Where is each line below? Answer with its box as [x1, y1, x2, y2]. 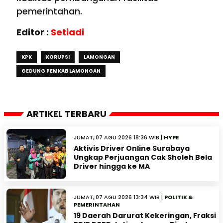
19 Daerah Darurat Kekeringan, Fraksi [74, 211, 216, 221]
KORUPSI [46, 53, 70, 61]
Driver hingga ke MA [74, 161, 150, 172]
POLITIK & [164, 193, 193, 202]
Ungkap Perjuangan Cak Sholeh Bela [74, 152, 212, 163]
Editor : [16, 26, 51, 39]
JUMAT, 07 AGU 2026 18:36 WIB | [74, 133, 164, 142]
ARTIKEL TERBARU [26, 108, 107, 120]
